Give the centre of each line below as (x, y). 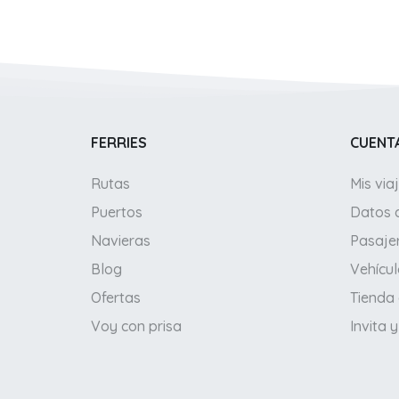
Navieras (121, 241)
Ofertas (116, 298)
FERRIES (119, 143)
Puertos (117, 212)
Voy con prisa (136, 326)
